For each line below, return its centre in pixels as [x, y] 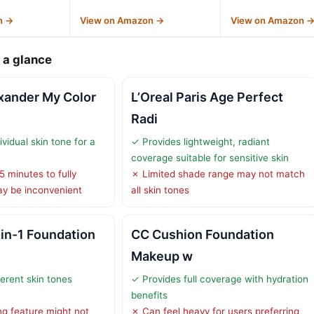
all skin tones [160, 190]
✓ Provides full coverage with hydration [220, 279]
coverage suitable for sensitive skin [210, 157]
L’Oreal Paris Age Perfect [207, 97]
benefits [149, 295]
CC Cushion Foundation [203, 234]
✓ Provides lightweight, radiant [200, 141]
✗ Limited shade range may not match [218, 173]
